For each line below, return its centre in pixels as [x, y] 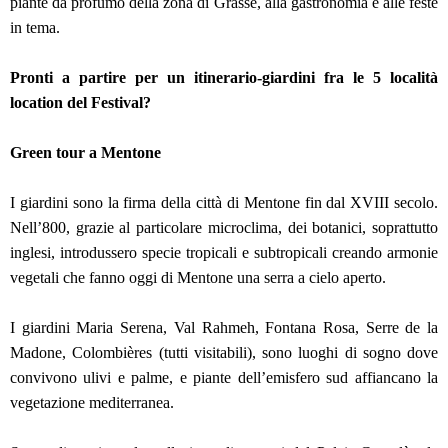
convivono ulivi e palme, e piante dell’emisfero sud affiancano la [224, 378]
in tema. [37, 28]
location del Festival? [82, 103]
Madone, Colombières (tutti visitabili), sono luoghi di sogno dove [224, 353]
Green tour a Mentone [87, 153]
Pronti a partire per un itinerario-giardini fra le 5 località [224, 78]
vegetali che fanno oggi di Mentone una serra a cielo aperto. [200, 278]
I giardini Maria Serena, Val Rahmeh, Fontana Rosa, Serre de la [224, 328]
